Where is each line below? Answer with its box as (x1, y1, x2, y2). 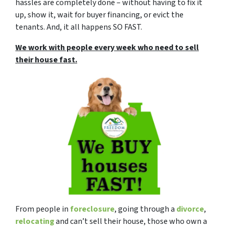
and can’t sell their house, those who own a (54, 215, 207, 227)
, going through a (114, 203, 176, 215)
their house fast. (15, 54, 77, 66)
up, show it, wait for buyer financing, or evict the (15, 9, 184, 21)
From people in (15, 203, 70, 215)
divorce (176, 203, 204, 215)
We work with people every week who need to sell (15, 42, 199, 54)
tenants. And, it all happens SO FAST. (15, 21, 142, 33)
